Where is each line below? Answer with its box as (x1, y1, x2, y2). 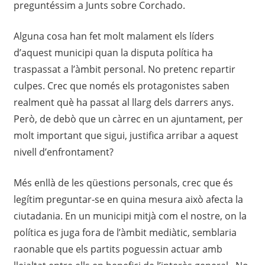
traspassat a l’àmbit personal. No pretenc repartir (13, 63, 235, 76)
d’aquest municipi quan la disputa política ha (13, 46, 213, 60)
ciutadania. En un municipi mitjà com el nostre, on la (13, 209, 247, 223)
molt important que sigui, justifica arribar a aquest (13, 129, 238, 143)
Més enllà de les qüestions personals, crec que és (13, 176, 233, 190)
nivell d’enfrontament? (13, 146, 114, 159)
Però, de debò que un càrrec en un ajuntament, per (13, 112, 243, 126)
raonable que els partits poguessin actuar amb (13, 243, 222, 256)
